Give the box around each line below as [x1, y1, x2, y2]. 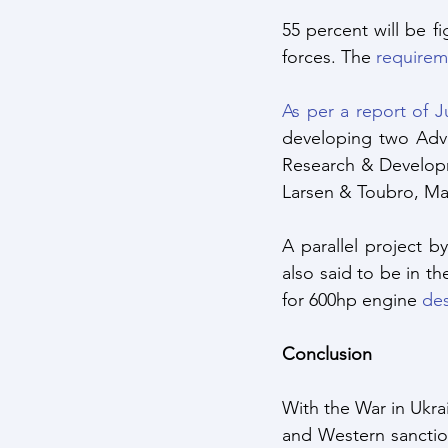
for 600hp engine [282, 289, 422, 312]
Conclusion [282, 343, 377, 366]
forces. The [282, 46, 376, 69]
